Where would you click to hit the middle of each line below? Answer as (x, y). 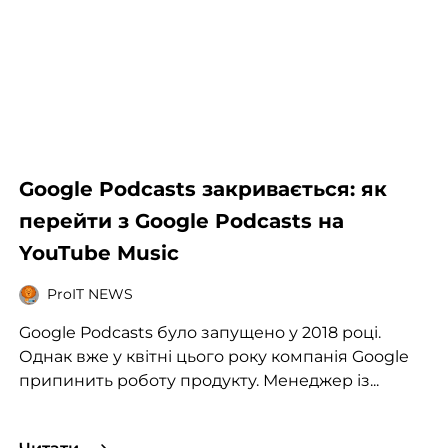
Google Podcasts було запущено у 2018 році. (199, 332)
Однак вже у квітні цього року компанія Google (213, 356)
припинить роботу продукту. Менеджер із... (198, 380)
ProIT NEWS (89, 294)
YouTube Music (98, 252)
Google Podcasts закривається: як (202, 188)
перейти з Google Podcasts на (181, 220)
